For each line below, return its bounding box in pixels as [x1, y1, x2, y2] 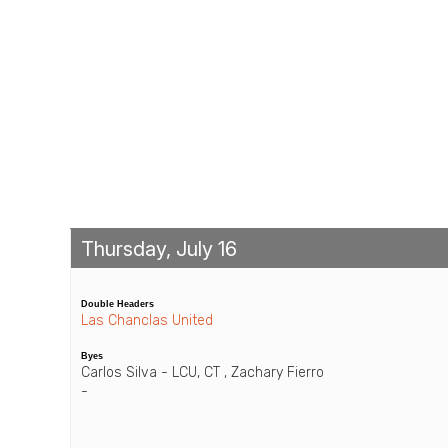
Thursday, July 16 [81, 236, 237, 261]
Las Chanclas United [81, 311, 213, 329]
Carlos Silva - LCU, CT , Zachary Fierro [81, 363, 324, 381]
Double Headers [81, 298, 154, 309]
